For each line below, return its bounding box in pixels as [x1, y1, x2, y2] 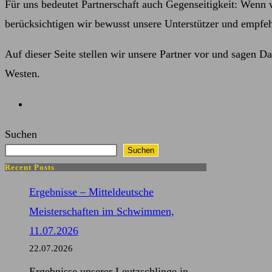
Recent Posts [5, 162, 55, 172]
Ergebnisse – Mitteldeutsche [29, 185, 154, 198]
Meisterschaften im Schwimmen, [29, 205, 174, 217]
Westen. [5, 67, 40, 80]
